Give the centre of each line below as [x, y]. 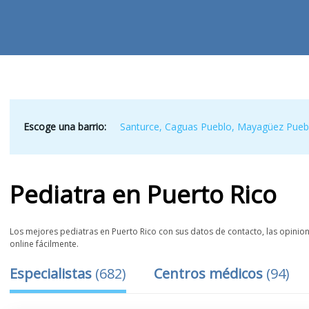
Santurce [140, 127]
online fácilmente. [44, 244]
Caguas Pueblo [199, 127]
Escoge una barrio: [65, 127]
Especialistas [53, 273]
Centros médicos [210, 273]
